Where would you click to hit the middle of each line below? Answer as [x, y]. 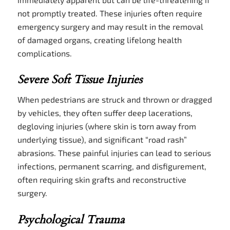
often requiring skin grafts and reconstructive [102, 180]
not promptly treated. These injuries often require [110, 13]
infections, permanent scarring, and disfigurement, [112, 166]
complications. [44, 53]
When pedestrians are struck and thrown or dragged [114, 100]
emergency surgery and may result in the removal [110, 26]
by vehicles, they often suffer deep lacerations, [105, 113]
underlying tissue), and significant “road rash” [102, 140]
